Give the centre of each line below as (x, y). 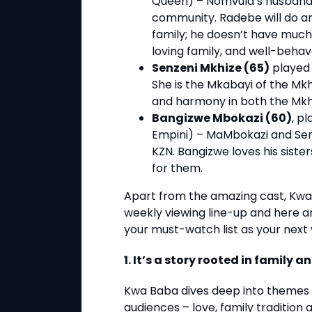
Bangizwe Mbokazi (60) (222, 118)
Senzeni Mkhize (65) (211, 68)
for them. (177, 169)
